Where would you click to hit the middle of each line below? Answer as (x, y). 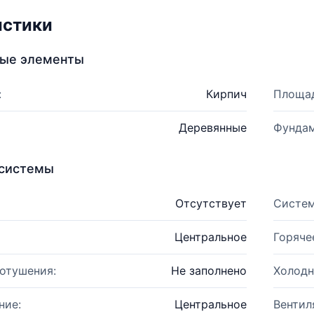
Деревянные (212, 128)
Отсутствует (211, 203)
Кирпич (226, 94)
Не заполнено (209, 271)
